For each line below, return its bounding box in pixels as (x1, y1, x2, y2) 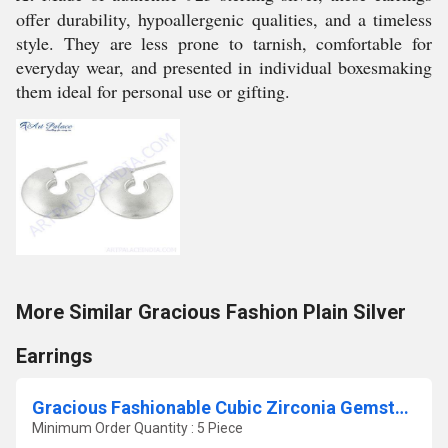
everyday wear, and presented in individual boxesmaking (16, 55, 432, 79)
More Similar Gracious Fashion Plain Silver (16, 300, 406, 324)
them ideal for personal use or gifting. (16, 79, 290, 103)
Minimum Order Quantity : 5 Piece (32, 420, 243, 436)
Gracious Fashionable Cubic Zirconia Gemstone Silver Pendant (395, 397, 409, 418)
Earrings (16, 344, 93, 368)
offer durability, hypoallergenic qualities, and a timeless (16, 7, 432, 31)
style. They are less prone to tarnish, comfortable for (16, 31, 432, 55)
